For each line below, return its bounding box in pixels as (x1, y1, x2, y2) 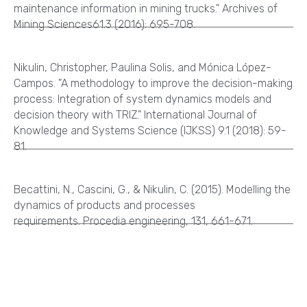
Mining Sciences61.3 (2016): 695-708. (14, 17, 195, 31)
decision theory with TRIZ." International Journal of (14, 108, 257, 121)
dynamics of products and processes (14, 198, 195, 212)
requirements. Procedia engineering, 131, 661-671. (14, 214, 253, 228)
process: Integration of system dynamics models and (14, 92, 271, 106)
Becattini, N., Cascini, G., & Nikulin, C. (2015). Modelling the (14, 182, 291, 196)
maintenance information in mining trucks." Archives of (14, 1, 278, 15)
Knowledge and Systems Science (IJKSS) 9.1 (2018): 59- (14, 123, 286, 137)
